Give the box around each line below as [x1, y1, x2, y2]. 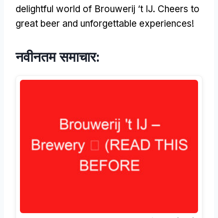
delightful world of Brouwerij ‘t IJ [16, 3, 153, 15]
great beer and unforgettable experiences [16, 18, 192, 29]
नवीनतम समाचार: [16, 48, 100, 65]
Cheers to [158, 3, 200, 15]
